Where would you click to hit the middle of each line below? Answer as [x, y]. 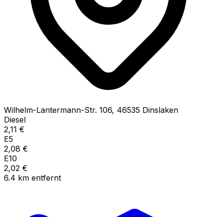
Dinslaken [160, 110]
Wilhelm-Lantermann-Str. [50, 110]
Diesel [15, 119]
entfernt [46, 178]
